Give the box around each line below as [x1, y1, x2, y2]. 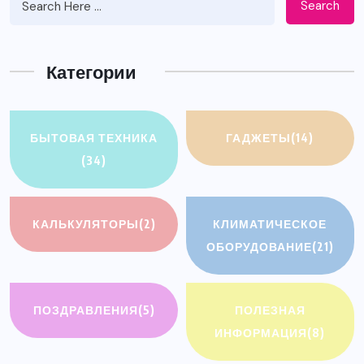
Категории [46, 59, 136, 83]
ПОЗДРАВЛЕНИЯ [32, 302, 138, 317]
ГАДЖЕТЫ [226, 130, 292, 145]
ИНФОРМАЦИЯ [214, 325, 308, 340]
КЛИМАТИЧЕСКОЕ [213, 216, 327, 231]
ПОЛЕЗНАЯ [234, 302, 305, 317]
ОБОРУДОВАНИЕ [206, 239, 312, 253]
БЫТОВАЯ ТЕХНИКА [30, 130, 158, 145]
